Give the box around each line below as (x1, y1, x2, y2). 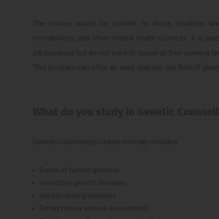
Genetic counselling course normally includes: (33, 137, 179, 146)
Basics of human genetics (40, 166, 120, 174)
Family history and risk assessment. (40, 204, 149, 212)
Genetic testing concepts (40, 191, 116, 199)
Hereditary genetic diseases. (40, 178, 127, 187)
